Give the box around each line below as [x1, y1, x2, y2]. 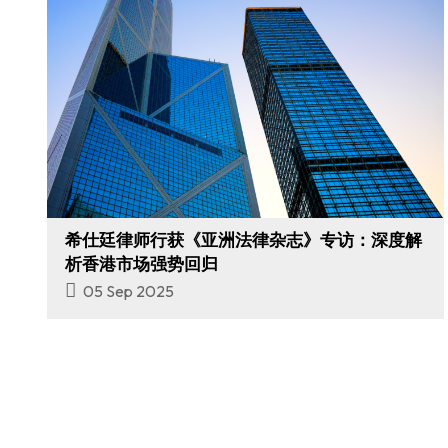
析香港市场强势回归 [65, 253, 218, 275]
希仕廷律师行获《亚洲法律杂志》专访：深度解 [65, 229, 422, 251]
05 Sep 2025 [83, 281, 174, 302]
